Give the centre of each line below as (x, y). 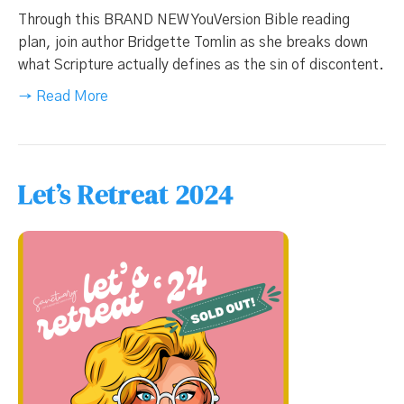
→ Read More (63, 97)
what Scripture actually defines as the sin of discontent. (201, 65)
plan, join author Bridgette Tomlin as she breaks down (193, 43)
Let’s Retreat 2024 (126, 195)
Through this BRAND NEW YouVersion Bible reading (184, 20)
